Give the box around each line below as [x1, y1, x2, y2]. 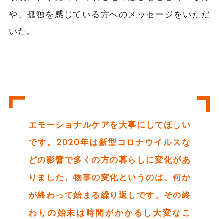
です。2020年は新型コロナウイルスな [28, 136, 191, 147]
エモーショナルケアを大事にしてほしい [28, 119, 191, 129]
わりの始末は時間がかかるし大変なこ [28, 207, 191, 217]
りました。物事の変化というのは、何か [28, 172, 191, 182]
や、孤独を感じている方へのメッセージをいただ [9, 8, 210, 19]
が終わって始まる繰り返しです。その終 [28, 189, 191, 199]
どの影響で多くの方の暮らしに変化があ [28, 154, 191, 164]
